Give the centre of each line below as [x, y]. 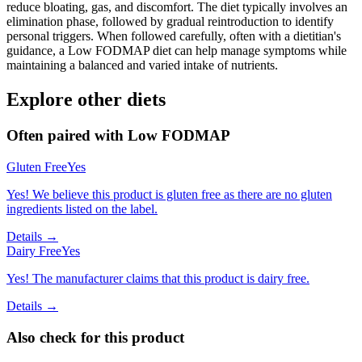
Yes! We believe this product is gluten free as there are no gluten [169, 194]
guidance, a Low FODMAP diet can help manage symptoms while [177, 51]
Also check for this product [95, 337]
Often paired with [67, 136]
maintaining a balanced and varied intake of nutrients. [142, 65]
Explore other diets [86, 100]
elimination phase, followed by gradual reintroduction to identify [170, 22]
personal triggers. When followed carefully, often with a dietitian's [174, 36]
